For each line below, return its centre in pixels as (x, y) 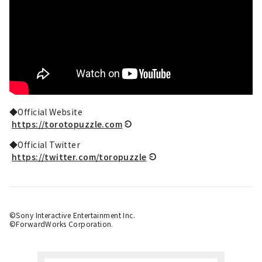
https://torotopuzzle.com (67, 124)
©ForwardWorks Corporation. (61, 223)
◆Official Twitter (45, 144)
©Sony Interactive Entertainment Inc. (73, 215)
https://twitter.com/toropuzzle (79, 156)
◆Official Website (46, 111)
